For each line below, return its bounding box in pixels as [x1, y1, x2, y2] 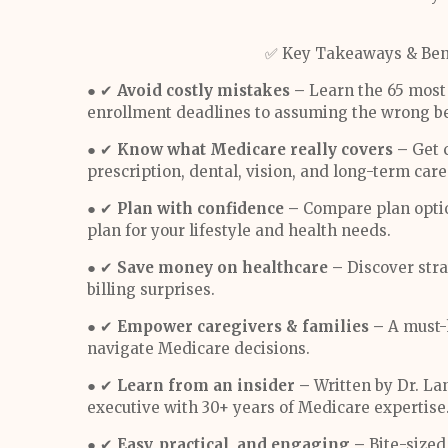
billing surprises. [87, 280, 215, 299]
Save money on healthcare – [117, 258, 343, 277]
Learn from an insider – [117, 376, 314, 395]
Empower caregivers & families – [117, 317, 384, 336]
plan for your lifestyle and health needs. [87, 221, 391, 240]
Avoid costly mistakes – [117, 81, 305, 100]
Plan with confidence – [117, 199, 303, 218]
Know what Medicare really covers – [117, 140, 408, 159]
